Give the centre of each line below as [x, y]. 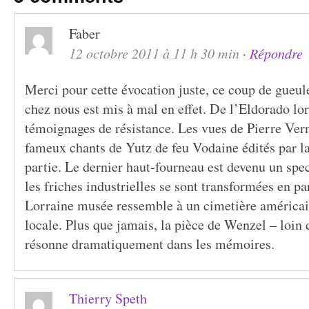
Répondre [276, 53]
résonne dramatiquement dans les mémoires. [150, 244]
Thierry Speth [108, 298]
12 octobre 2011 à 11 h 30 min [154, 53]
